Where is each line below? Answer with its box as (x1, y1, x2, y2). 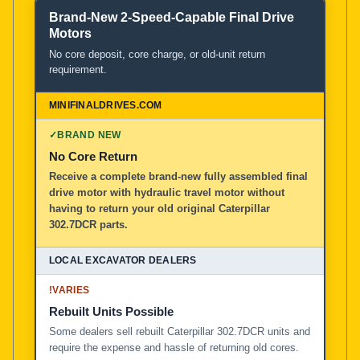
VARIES (52, 284, 90, 296)
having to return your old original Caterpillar (49, 202, 270, 215)
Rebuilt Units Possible (49, 304, 174, 318)
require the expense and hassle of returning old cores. (49, 341, 299, 354)
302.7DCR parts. (49, 218, 128, 231)
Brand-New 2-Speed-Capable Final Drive (49, 10, 294, 24)
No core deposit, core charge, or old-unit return (49, 47, 265, 60)
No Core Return (49, 149, 137, 163)
